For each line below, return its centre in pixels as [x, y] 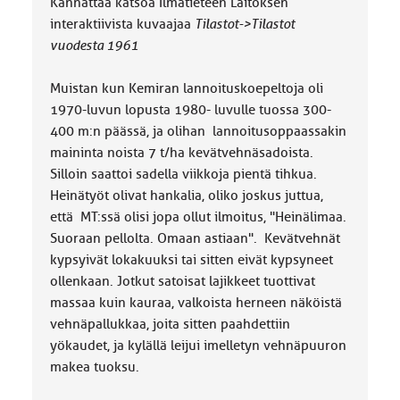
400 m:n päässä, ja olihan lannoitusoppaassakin [198, 131]
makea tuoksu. [94, 367]
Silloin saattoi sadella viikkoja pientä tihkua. [183, 174]
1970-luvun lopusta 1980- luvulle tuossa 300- [190, 110]
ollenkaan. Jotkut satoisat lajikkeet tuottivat [182, 281]
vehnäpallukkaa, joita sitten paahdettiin [170, 324]
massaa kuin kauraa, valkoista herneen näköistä [196, 303]
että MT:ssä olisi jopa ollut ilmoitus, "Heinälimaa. [198, 217]
